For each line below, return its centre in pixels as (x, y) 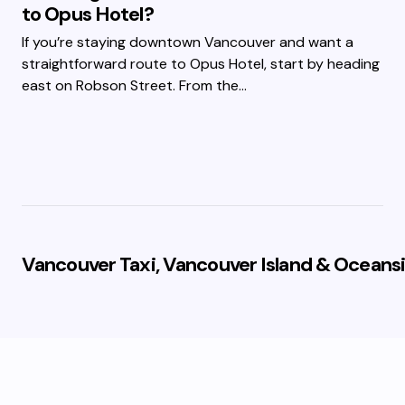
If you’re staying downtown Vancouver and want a (188, 42)
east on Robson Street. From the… (134, 85)
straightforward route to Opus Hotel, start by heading (201, 64)
